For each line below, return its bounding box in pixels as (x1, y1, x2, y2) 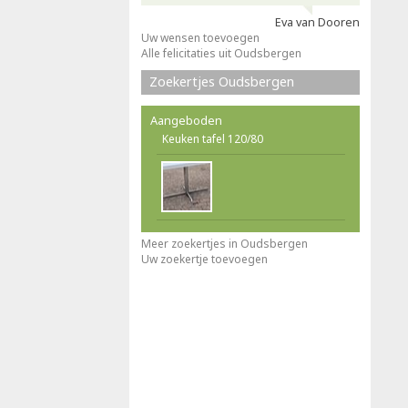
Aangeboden (150, 112, 222, 128)
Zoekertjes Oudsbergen (149, 73, 294, 90)
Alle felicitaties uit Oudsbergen (141, 46, 301, 61)
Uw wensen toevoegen (141, 30, 260, 46)
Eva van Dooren (275, 15, 360, 30)
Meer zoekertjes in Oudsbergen (141, 236, 308, 251)
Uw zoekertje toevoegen (141, 251, 268, 267)
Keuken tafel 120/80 (162, 131, 263, 147)
